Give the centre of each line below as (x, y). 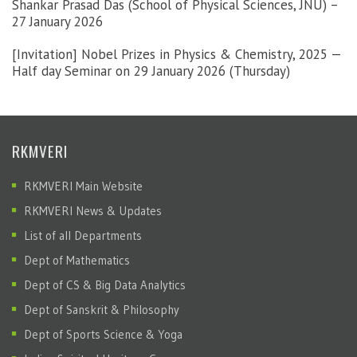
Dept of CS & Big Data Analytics (105, 284)
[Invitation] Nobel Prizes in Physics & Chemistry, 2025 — (177, 55)
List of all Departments (83, 235)
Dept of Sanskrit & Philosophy (102, 309)
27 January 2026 (57, 21)
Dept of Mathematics (77, 260)
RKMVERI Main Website (83, 186)
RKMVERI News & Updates (93, 210)
